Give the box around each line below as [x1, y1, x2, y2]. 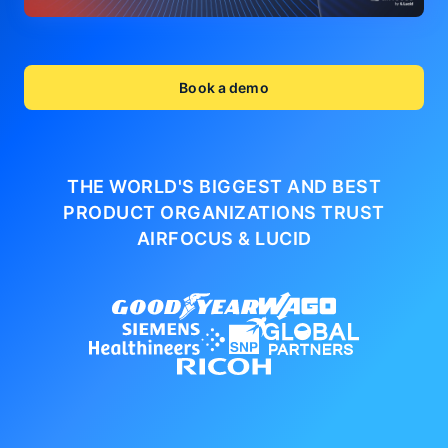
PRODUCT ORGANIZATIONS [63, 202, 322, 223]
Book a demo [179, 79, 269, 96]
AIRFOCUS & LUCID [136, 228, 312, 249]
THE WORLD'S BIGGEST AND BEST [67, 176, 381, 197]
